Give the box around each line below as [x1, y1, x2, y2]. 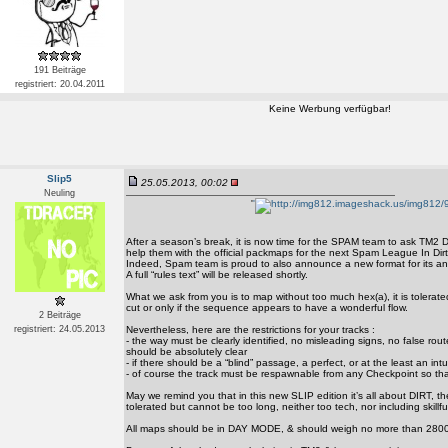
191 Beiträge [33, 65, 86, 75]
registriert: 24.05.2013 [14, 324, 105, 334]
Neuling [44, 188, 75, 198]
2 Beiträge [38, 310, 81, 320]
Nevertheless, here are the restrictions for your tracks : [126, 324, 375, 335]
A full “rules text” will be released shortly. [126, 269, 308, 280]
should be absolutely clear [126, 346, 247, 357]
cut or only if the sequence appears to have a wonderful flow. [126, 302, 408, 313]
